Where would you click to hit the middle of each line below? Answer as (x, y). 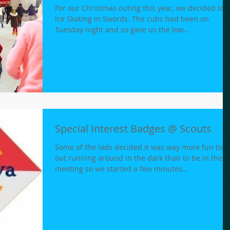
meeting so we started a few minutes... (122, 169)
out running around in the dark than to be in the (139, 158)
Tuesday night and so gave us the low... (122, 30)
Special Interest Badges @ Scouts (133, 129)
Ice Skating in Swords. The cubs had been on (132, 19)
